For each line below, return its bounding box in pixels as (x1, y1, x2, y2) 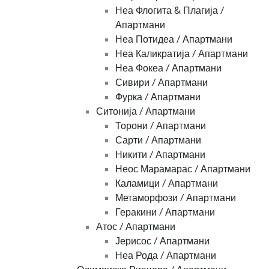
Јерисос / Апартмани (115, 235, 210, 247)
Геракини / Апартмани (115, 206, 215, 219)
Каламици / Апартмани (115, 177, 218, 190)
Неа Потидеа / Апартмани (115, 33, 232, 46)
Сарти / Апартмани (115, 134, 201, 147)
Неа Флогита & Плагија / (115, 4, 224, 17)
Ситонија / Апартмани (96, 105, 195, 118)
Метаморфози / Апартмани (115, 192, 236, 204)
